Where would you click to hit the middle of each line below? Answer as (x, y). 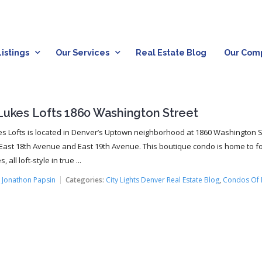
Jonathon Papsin (28, 180)
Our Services (82, 53)
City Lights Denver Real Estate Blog (162, 180)
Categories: (85, 180)
